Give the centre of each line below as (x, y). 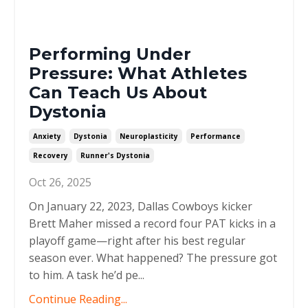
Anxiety (47, 136)
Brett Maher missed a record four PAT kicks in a (152, 224)
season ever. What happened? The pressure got (153, 258)
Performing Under (110, 54)
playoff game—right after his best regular (137, 241)
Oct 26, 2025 (60, 183)
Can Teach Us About (118, 93)
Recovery (51, 156)
